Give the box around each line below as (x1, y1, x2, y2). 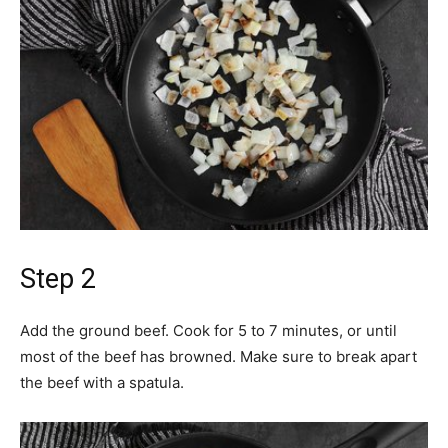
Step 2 (20, 263, 96, 295)
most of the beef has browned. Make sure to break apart (20, 347, 417, 366)
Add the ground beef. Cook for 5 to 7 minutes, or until (20, 321, 397, 340)
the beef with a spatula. (20, 373, 184, 392)
